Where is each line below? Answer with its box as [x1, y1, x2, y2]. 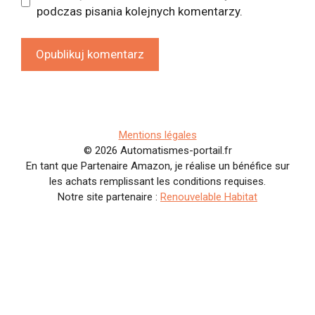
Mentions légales [118, 129, 197, 142]
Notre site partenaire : [58, 191, 160, 204]
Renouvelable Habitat [160, 191, 257, 204]
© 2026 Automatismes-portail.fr [83, 144, 232, 157]
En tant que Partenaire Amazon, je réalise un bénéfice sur [25, 160, 290, 173]
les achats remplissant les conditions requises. [49, 175, 266, 188]
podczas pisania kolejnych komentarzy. [36, 4, 243, 18]
